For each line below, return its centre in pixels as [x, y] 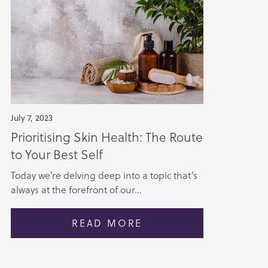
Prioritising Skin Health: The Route [106, 137]
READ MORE [107, 223]
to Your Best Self [57, 154]
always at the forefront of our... [76, 189]
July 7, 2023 [31, 118]
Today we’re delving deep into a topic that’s [104, 175]
